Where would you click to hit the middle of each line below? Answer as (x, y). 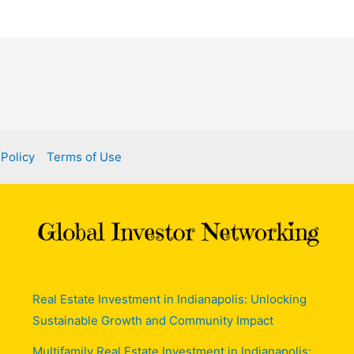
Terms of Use (84, 156)
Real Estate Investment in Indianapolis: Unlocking (169, 299)
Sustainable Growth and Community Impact (153, 320)
